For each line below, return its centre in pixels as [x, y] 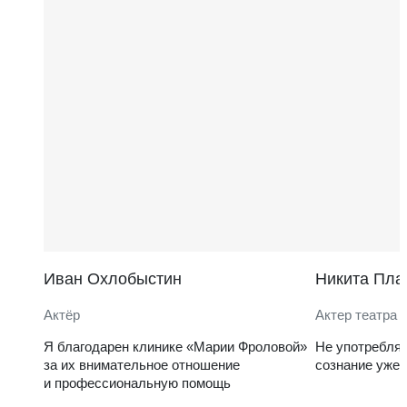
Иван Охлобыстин [113, 279]
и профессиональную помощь [137, 383]
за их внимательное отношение [146, 365]
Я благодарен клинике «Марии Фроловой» [179, 347]
